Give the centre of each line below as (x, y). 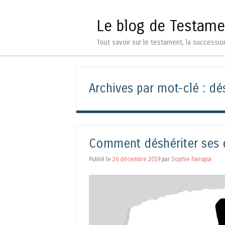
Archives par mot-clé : (149, 88)
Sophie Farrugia (191, 159)
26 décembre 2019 (136, 159)
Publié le (101, 159)
